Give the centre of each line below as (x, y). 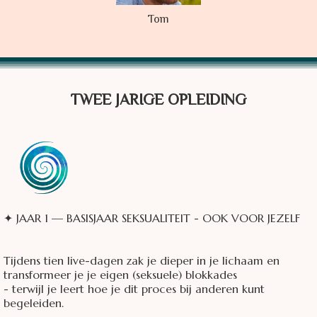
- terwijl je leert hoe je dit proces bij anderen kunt (134, 289)
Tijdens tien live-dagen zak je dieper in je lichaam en (142, 261)
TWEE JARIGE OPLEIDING (158, 102)
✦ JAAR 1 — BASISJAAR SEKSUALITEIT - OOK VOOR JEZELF (152, 218)
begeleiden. (34, 303)
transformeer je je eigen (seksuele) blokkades (120, 275)
